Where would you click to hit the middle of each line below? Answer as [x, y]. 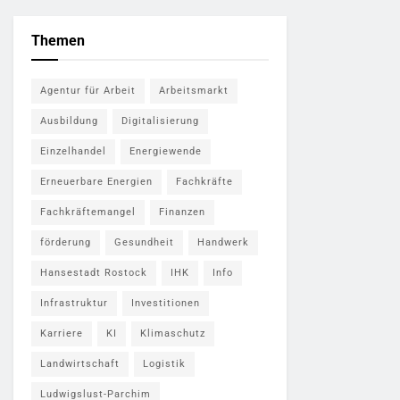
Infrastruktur [74, 303]
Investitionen [166, 303]
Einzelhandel [73, 151]
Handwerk [223, 242]
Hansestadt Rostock [94, 273]
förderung [66, 242]
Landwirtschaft [80, 364]
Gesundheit [144, 242]
